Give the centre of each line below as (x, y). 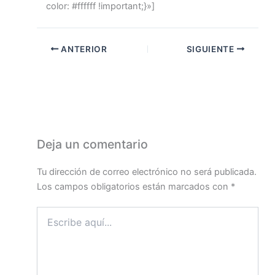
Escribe (51, 212)
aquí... (48, 225)
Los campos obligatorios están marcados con (134, 186)
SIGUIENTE (211, 49)
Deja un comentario (92, 145)
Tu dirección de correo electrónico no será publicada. (147, 172)
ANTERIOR (83, 49)
